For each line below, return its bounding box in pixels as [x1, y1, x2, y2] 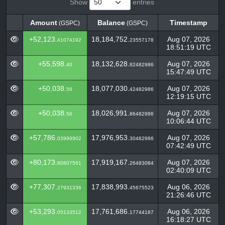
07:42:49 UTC [166, 142, 211, 150]
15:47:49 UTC [166, 68, 211, 76]
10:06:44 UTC [166, 117, 211, 125]
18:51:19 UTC [166, 43, 211, 51]
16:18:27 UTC [166, 215, 211, 223]
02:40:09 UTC [166, 166, 211, 174]
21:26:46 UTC [166, 191, 211, 199]
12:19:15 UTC [166, 92, 211, 100]
